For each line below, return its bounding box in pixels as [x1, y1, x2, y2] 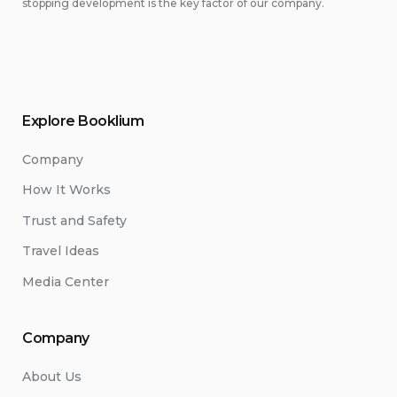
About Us [22, 368, 82, 385]
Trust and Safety [22, 212, 127, 229]
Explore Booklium [22, 112, 144, 129]
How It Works [22, 182, 111, 198]
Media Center [22, 273, 109, 290]
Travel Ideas [22, 243, 99, 260]
